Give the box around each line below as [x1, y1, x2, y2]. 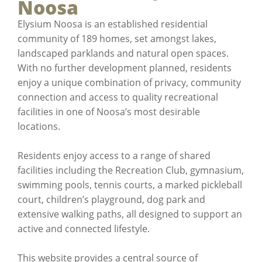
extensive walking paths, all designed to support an [18, 208, 242, 220]
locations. [18, 120, 60, 133]
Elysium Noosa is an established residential [18, 18, 208, 30]
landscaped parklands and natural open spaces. [18, 47, 229, 60]
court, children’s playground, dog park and [18, 193, 205, 206]
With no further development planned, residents [18, 61, 232, 74]
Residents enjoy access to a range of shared [18, 149, 211, 162]
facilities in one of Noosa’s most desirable [18, 105, 200, 118]
